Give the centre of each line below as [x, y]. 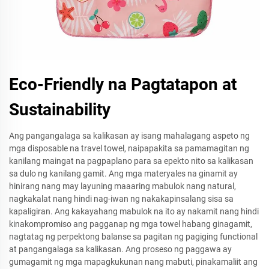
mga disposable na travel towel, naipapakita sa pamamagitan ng [129, 148]
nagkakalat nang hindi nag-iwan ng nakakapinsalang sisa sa [121, 199]
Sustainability [60, 110]
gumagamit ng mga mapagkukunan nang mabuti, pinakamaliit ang [133, 262]
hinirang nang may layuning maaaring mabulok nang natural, [122, 186]
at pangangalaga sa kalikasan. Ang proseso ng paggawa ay [120, 249]
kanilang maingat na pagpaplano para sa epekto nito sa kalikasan [131, 161]
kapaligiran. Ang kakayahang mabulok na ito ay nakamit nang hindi [134, 211]
